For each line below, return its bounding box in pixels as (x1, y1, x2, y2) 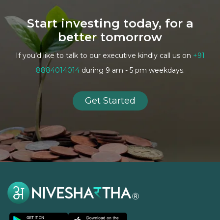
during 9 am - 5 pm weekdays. (81, 66, 185, 75)
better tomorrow (58, 30, 162, 45)
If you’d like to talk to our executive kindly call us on (15, 51, 193, 60)
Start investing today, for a (27, 16, 193, 31)
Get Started (84, 95, 136, 107)
